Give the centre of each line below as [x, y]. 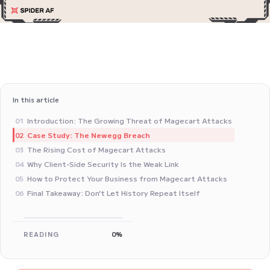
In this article [36, 100]
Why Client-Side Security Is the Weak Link [103, 164]
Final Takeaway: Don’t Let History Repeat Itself [114, 193]
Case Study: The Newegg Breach [89, 135]
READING [41, 234]
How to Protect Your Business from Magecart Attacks [127, 178]
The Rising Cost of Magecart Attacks [96, 149]
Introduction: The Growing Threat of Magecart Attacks [130, 121]
